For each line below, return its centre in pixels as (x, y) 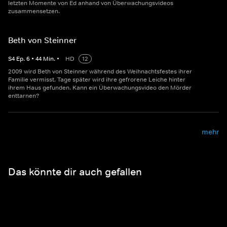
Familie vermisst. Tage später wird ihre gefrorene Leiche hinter (97, 80)
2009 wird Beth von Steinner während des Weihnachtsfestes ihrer (100, 72)
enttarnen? (24, 96)
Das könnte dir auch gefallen (75, 172)
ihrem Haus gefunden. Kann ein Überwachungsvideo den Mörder (100, 88)
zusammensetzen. (34, 11)
